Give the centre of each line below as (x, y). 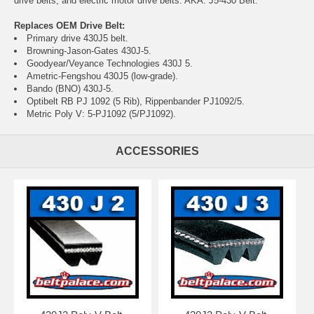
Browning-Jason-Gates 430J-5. (89, 50)
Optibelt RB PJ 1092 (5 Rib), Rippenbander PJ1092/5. (136, 101)
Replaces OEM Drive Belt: (69, 25)
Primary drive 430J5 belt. (77, 38)
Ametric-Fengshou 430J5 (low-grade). (102, 76)
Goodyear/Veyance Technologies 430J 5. (110, 63)
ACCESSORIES (157, 151)
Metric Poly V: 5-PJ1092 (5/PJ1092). (101, 114)
